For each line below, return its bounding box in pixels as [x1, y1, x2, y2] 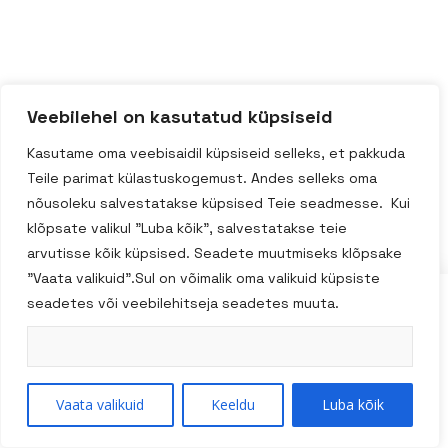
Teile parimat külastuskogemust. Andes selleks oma [27, 169, 377, 187]
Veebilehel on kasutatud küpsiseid [27, 105, 333, 128]
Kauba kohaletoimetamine [20, 404, 218, 427]
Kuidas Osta [20, 374, 109, 397]
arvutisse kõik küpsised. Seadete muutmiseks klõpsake [27, 244, 402, 262]
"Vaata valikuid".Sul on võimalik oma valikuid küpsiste [27, 269, 380, 287]
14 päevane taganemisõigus [20, 344, 231, 367]
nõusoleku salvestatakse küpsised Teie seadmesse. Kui [27, 194, 410, 212]
